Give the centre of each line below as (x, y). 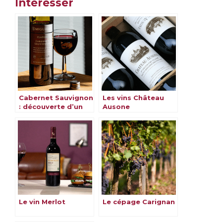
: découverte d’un (51, 107)
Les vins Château (133, 98)
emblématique (46, 125)
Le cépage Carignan (139, 202)
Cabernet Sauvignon (56, 98)
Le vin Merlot (42, 202)
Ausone (116, 107)
